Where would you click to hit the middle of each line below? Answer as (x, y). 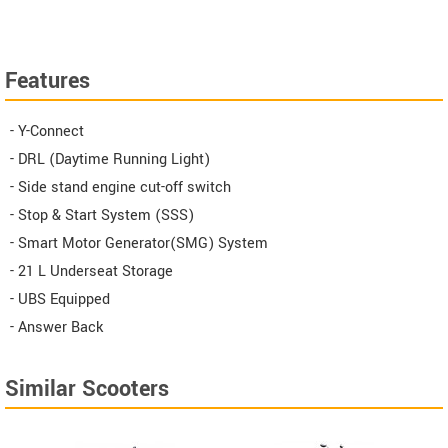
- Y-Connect (47, 132)
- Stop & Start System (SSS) (102, 216)
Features (47, 81)
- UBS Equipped (60, 300)
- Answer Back (56, 328)
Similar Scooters (87, 389)
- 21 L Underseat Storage (91, 272)
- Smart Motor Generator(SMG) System (139, 244)
